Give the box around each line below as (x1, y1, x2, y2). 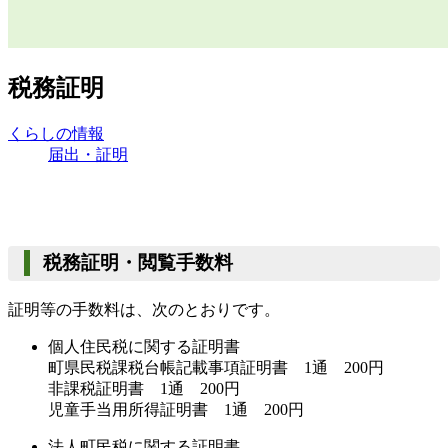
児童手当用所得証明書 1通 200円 (48, 401, 304, 418)
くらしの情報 (8, 124, 104, 142)
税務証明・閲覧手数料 (42, 252, 233, 274)
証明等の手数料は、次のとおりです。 (8, 301, 280, 318)
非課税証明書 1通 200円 (48, 380, 240, 397)
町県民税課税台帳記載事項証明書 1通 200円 (48, 359, 384, 376)
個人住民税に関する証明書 (48, 338, 240, 355)
